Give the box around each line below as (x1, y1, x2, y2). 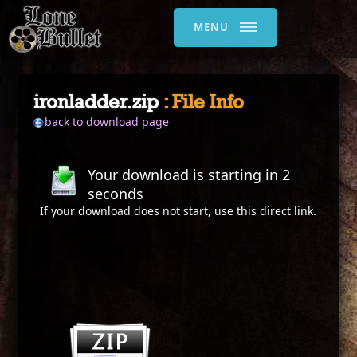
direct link (260, 203, 314, 218)
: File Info (163, 90, 245, 112)
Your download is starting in (88, 165, 283, 184)
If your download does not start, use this (40, 203, 261, 218)
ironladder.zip (33, 90, 164, 112)
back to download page (45, 114, 170, 129)
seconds (88, 184, 144, 203)
